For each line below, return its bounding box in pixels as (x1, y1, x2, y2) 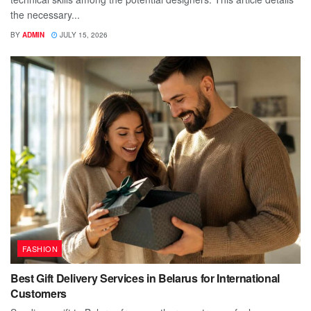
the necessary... (10, 8, 80, 22)
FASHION (22, 243, 58, 255)
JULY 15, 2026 (58, 30, 108, 40)
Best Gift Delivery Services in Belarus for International (10, 270, 280, 287)
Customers (10, 285, 67, 302)
